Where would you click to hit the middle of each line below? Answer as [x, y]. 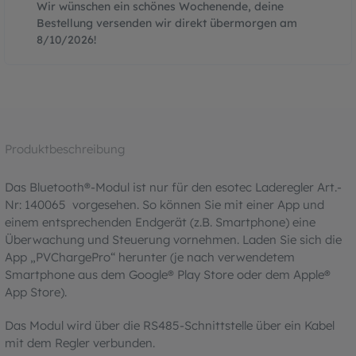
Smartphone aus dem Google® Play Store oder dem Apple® [168, 274]
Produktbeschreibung [65, 149]
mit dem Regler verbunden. [81, 342]
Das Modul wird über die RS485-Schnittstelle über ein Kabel [170, 325]
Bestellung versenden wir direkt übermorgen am [167, 23]
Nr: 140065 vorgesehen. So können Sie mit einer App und [164, 204]
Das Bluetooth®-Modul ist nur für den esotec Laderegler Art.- [173, 187]
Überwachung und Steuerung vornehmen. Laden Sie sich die [173, 239]
